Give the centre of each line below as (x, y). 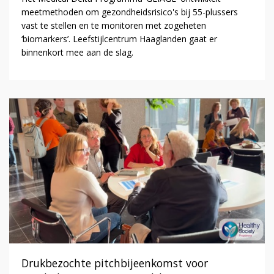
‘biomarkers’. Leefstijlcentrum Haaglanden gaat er (119, 39)
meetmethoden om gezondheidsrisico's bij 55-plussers (129, 12)
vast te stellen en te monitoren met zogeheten (113, 25)
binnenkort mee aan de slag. (77, 52)
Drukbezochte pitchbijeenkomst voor (114, 263)
